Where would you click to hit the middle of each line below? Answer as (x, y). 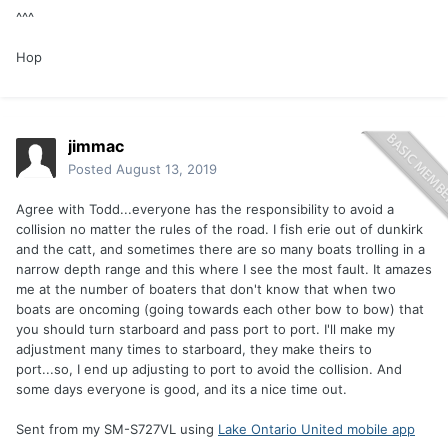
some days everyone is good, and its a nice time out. (181, 389)
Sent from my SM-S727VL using (117, 429)
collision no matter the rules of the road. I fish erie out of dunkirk (219, 229)
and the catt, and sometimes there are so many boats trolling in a (220, 249)
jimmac (96, 146)
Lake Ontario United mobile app (316, 429)
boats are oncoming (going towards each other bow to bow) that (220, 309)
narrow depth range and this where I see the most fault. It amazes (224, 269)
